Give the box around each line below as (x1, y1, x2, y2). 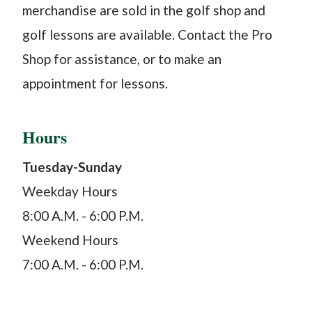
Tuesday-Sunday (22, 159, 122, 175)
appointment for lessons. (22, 75, 168, 92)
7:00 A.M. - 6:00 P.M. (22, 256, 143, 273)
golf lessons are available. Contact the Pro (22, 26, 272, 43)
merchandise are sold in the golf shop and (22, 2, 265, 19)
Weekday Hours (22, 183, 118, 200)
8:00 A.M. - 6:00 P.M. (22, 208, 143, 224)
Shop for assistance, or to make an (22, 51, 221, 68)
